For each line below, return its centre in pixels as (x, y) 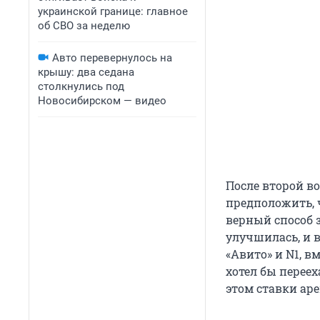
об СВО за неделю (84, 26)
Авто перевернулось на (112, 58)
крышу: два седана (86, 72)
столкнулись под (81, 86)
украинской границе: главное (113, 11)
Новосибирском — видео (102, 101)
